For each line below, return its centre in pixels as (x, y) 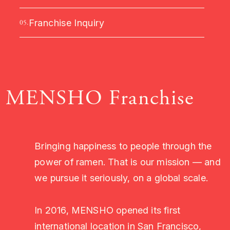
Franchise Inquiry (66, 22)
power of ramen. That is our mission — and (128, 161)
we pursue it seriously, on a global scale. (121, 177)
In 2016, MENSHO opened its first (108, 210)
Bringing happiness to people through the (123, 146)
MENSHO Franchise (100, 98)
